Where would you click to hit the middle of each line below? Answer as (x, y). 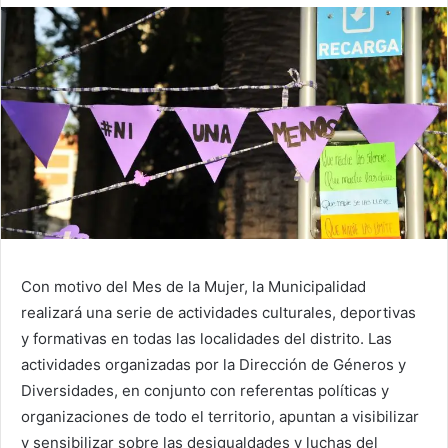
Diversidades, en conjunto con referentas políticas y (205, 390)
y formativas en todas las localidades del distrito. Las (206, 338)
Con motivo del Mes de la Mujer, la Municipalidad (193, 286)
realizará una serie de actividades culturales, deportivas (218, 312)
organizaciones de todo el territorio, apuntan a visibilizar (220, 416)
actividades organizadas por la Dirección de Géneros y (213, 364)
